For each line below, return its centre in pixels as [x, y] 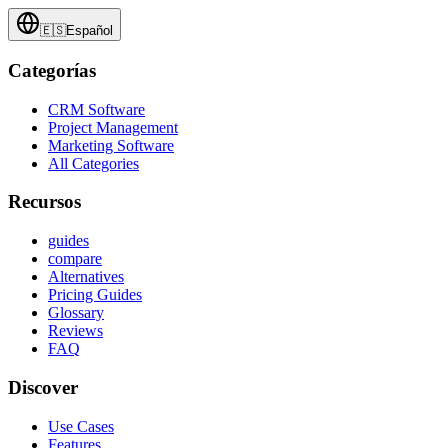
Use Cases [81, 426]
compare [75, 259]
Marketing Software [111, 145]
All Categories [93, 163]
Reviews [75, 331]
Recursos [44, 202]
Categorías [52, 70]
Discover [43, 387]
